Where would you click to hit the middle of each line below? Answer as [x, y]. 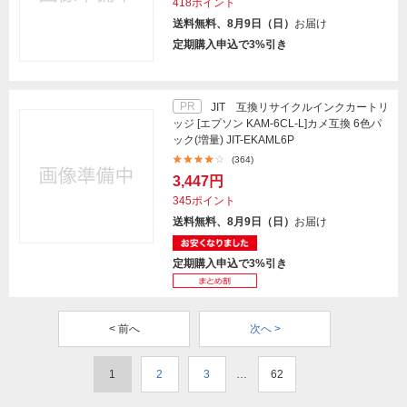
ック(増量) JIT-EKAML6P [233, 140]
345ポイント [204, 201]
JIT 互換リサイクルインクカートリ [300, 107]
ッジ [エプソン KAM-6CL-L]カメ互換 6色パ [277, 124]
